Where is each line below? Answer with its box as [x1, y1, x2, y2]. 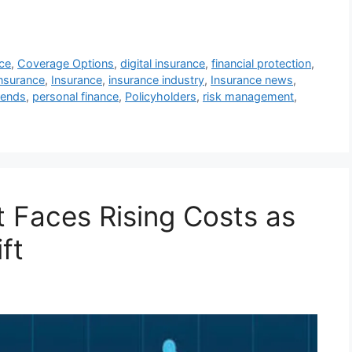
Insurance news [211, 73, 293, 87]
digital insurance [120, 57, 206, 71]
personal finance [32, 90, 119, 104]
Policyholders [125, 90, 196, 104]
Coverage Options [17, 57, 115, 71]
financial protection [211, 57, 312, 71]
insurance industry [108, 73, 204, 87]
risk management [203, 90, 294, 104]
